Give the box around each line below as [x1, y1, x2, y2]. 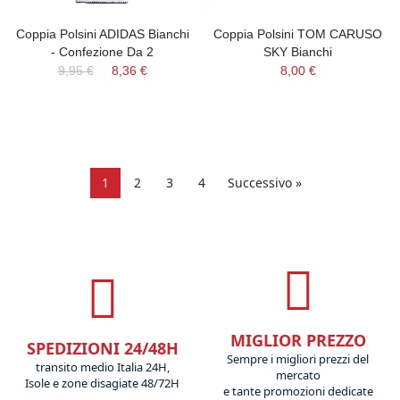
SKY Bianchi [263, 45, 332, 59]
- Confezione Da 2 [51, 45, 154, 59]
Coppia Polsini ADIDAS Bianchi [15, 27, 189, 41]
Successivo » [227, 174, 302, 191]
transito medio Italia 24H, [35, 359, 170, 375]
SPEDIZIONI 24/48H [26, 337, 179, 359]
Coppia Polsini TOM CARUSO [213, 27, 382, 41]
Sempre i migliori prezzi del [227, 351, 369, 367]
